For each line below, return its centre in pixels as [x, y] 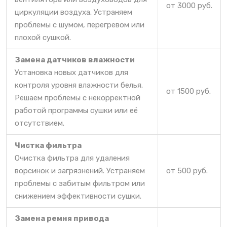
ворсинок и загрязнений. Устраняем [80, 171]
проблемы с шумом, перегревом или [80, 25]
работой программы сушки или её [76, 110]
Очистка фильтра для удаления [72, 158]
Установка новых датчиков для [71, 72]
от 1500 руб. [188, 91]
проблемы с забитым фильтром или [80, 183]
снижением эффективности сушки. [78, 196]
